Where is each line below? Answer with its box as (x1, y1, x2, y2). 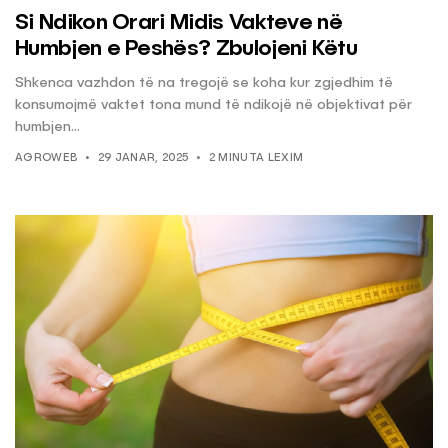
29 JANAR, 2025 (97, 153, 189, 165)
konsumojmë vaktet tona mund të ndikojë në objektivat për (15, 98, 412, 113)
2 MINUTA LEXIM (208, 153, 304, 165)
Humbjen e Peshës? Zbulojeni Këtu (15, 38, 357, 61)
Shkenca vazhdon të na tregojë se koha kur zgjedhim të (15, 76, 393, 91)
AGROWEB (15, 153, 78, 165)
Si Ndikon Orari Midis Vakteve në (15, 12, 342, 35)
